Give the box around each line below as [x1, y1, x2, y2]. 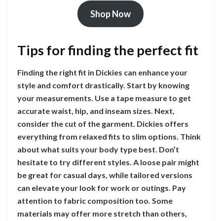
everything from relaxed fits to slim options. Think [17, 131, 201, 141]
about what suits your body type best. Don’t [17, 144, 179, 154]
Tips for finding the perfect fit [17, 42, 198, 59]
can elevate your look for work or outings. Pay [17, 183, 186, 192]
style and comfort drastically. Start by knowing [17, 80, 189, 90]
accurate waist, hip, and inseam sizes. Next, [17, 106, 175, 115]
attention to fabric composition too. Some [17, 195, 173, 205]
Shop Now [90, 8, 131, 19]
